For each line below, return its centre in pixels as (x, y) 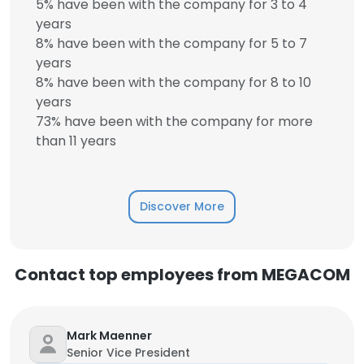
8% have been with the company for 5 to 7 (171, 43)
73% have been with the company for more (174, 121)
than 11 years (76, 141)
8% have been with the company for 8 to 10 (173, 82)
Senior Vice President (128, 353)
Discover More (182, 206)
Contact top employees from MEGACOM (182, 275)
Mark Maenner (109, 336)
